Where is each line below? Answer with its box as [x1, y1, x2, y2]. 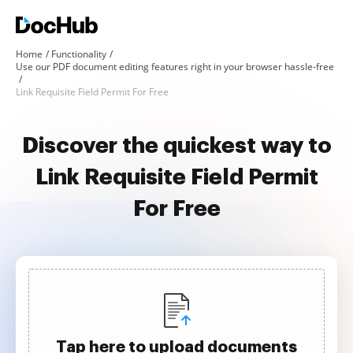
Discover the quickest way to [21, 135, 332, 157]
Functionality [51, 47, 106, 61]
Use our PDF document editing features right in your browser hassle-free [16, 60, 334, 73]
